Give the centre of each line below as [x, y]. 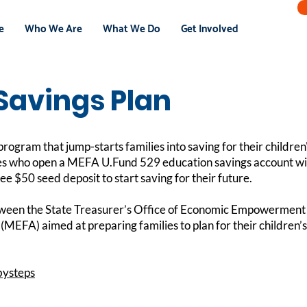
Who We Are [53, 29]
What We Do [131, 29]
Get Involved [209, 29]
